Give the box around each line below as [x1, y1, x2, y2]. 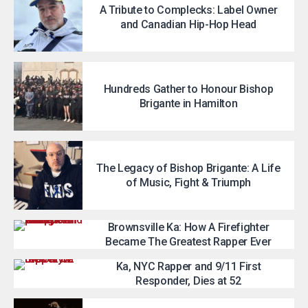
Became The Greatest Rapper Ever [105, 234, 272, 248]
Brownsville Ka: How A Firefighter [107, 220, 269, 234]
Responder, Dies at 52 [135, 274, 241, 287]
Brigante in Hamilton [139, 96, 238, 110]
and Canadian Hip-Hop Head [120, 17, 256, 31]
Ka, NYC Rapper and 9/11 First [115, 259, 261, 273]
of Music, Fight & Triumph [126, 175, 251, 189]
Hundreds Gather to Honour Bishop [103, 82, 274, 96]
